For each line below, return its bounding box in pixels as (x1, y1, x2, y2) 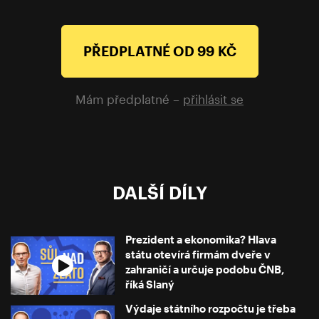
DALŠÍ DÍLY (112, 181, 207, 203)
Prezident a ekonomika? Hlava (125, 232, 277, 246)
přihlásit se (183, 91, 244, 106)
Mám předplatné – (75, 91, 183, 106)
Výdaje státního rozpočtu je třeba (125, 302, 296, 315)
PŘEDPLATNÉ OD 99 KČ (83, 43, 236, 60)
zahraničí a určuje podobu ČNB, (125, 262, 285, 276)
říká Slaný (125, 277, 175, 291)
